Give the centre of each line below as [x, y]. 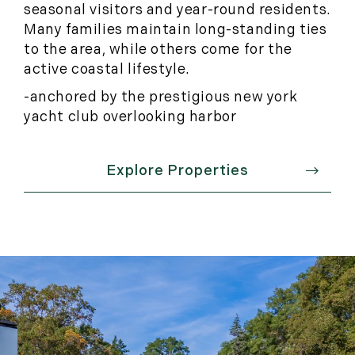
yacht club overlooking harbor [130, 117]
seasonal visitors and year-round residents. [177, 10]
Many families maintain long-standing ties [176, 30]
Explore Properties [177, 171]
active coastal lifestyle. [107, 69]
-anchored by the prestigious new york [161, 97]
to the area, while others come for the [158, 50]
